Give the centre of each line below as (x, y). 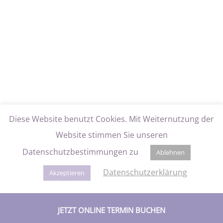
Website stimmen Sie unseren (111, 135)
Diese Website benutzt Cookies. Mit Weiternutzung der (111, 119)
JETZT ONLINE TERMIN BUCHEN (111, 210)
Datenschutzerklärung (145, 172)
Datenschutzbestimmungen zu (81, 152)
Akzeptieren (67, 173)
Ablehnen (170, 152)
